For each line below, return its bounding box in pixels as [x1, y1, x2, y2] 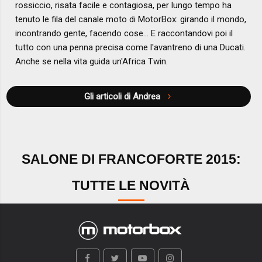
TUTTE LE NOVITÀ [72, 178, 190, 194]
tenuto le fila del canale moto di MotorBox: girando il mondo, [15, 13, 247, 25]
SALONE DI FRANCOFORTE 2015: [21, 152, 241, 167]
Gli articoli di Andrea [84, 91, 163, 102]
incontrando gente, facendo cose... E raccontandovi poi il [15, 27, 233, 39]
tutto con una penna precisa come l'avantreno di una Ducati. [15, 42, 246, 53]
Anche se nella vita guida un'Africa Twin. [15, 56, 168, 67]
